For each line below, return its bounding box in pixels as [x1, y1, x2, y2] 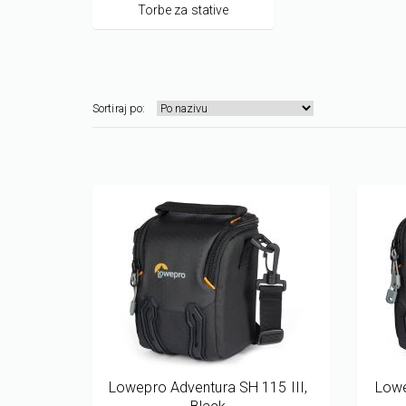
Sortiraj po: [92, 101, 146, 115]
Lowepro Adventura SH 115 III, [109, 378, 307, 396]
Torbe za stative [137, 3, 229, 18]
